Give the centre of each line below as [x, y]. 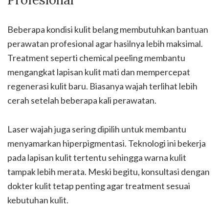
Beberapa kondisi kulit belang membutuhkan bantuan [108, 29]
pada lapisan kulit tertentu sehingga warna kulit [97, 157]
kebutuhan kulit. [38, 200]
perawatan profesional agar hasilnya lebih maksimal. [105, 44]
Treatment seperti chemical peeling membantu [96, 58]
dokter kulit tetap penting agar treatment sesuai [99, 186]
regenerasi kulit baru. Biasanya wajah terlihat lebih [102, 86]
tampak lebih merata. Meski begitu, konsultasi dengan [109, 172]
